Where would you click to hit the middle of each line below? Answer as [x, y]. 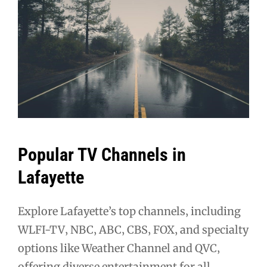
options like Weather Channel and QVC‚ [119, 248]
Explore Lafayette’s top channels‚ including [129, 211]
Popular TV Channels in [102, 155]
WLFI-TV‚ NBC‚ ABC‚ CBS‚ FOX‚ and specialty [133, 229]
